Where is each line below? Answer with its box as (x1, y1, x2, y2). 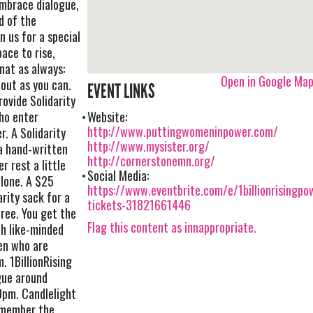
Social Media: (87, 166, 150, 184)
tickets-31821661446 (87, 195, 191, 214)
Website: (87, 107, 128, 126)
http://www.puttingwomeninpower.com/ (87, 122, 279, 140)
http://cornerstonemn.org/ (87, 151, 216, 170)
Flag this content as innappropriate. (87, 218, 257, 237)
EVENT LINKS (87, 79, 156, 103)
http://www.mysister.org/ (87, 136, 210, 155)
